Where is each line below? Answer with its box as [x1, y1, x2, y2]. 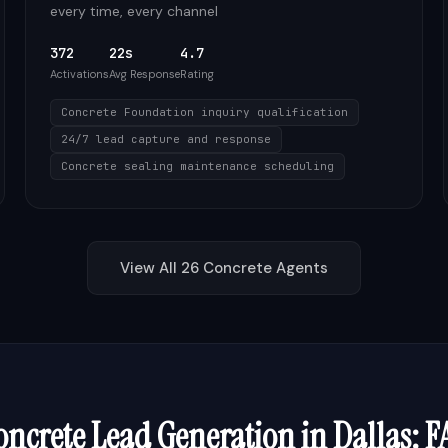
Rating [180, 67, 215, 81]
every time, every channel [50, 2, 219, 20]
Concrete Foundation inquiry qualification [61, 105, 349, 119]
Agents [272, 258, 328, 278]
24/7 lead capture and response [61, 132, 272, 146]
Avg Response [109, 67, 181, 81]
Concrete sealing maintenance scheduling [61, 159, 335, 173]
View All [120, 258, 181, 278]
